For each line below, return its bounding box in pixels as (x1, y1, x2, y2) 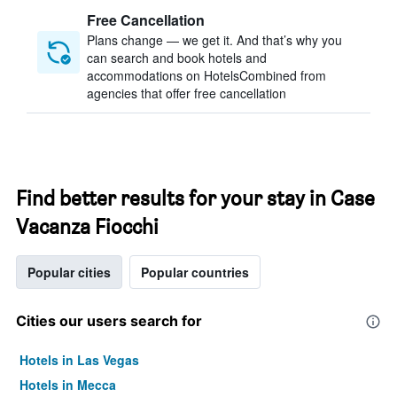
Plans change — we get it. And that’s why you (87, 31, 342, 49)
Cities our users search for (16, 312, 202, 330)
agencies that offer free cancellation (87, 84, 286, 102)
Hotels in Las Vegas (19, 351, 139, 369)
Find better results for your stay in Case (16, 185, 375, 211)
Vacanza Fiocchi (16, 214, 159, 239)
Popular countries (141, 263, 249, 281)
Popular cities (27, 263, 111, 281)
